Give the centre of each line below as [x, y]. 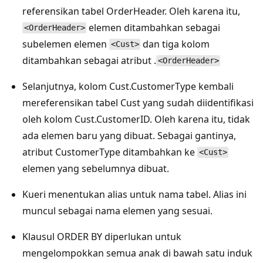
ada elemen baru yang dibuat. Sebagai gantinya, [129, 135]
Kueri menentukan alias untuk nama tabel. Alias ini [134, 194]
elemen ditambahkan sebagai [154, 27]
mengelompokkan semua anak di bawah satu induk [137, 253]
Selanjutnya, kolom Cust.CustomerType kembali [128, 86]
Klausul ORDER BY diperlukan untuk [102, 236]
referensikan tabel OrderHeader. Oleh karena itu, [131, 11]
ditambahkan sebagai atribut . [89, 60]
